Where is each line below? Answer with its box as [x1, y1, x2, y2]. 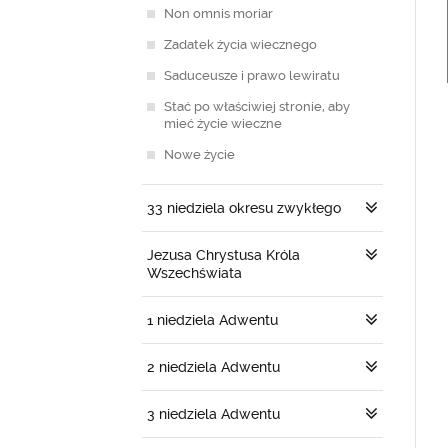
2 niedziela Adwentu [147, 359, 280, 375]
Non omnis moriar [164, 6, 273, 21]
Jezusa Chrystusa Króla [147, 247, 300, 263]
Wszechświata [147, 265, 242, 281]
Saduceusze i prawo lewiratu [164, 68, 340, 83]
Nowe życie [164, 147, 235, 162]
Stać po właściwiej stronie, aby [164, 99, 350, 114]
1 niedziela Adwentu [147, 312, 278, 328]
